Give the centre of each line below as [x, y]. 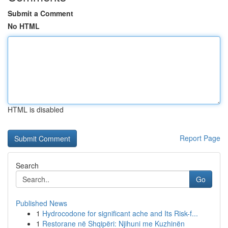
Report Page [200, 138]
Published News [41, 203]
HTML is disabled [36, 109]
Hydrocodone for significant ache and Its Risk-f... [120, 213]
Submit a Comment [40, 13]
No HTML [24, 26]
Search [27, 165]
